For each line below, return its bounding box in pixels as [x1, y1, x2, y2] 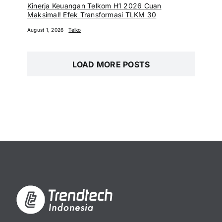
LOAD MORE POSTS [72, 59, 150, 69]
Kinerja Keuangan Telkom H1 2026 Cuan [27, 1, 162, 10]
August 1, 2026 [27, 27, 64, 33]
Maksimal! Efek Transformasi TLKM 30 [27, 10, 157, 19]
